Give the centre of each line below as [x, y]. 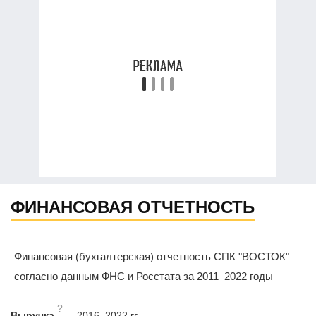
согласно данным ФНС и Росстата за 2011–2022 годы [144, 276]
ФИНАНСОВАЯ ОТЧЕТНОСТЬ [133, 207]
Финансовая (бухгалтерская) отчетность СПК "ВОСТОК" [152, 257]
